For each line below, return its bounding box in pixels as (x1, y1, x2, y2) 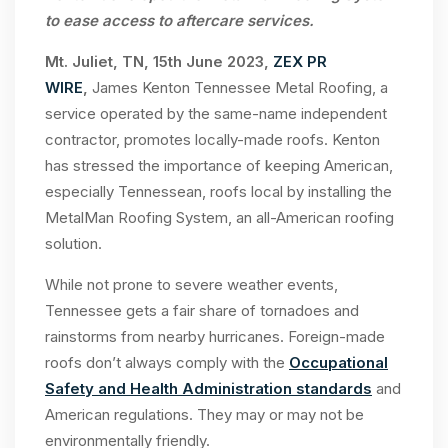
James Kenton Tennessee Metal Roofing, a (92, 78, 388, 98)
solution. (45, 234, 102, 254)
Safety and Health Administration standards (45, 379, 372, 399)
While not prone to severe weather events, (45, 275, 338, 295)
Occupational (289, 353, 388, 373)
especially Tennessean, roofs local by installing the (45, 182, 392, 202)
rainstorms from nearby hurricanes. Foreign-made (45, 327, 385, 347)
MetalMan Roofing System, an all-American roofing (45, 208, 394, 228)
